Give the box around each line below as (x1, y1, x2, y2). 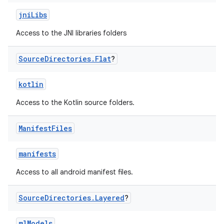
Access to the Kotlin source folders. (16, 98, 134, 107)
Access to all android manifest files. (16, 167, 133, 176)
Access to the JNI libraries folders (16, 28, 126, 37)
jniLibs (18, 10, 47, 19)
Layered (95, 193, 124, 202)
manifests (18, 149, 56, 158)
